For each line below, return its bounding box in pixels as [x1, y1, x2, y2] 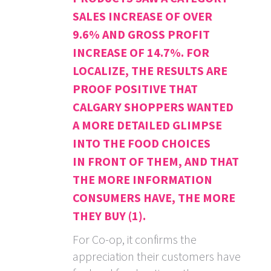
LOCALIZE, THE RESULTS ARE [73, 63, 227, 79]
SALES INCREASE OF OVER [73, 8, 212, 24]
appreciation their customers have [73, 249, 241, 264]
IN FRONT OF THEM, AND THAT [73, 154, 239, 169]
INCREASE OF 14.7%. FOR [73, 45, 209, 60]
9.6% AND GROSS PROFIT [73, 27, 210, 42]
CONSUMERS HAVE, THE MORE [73, 190, 235, 206]
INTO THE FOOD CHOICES [73, 135, 211, 151]
